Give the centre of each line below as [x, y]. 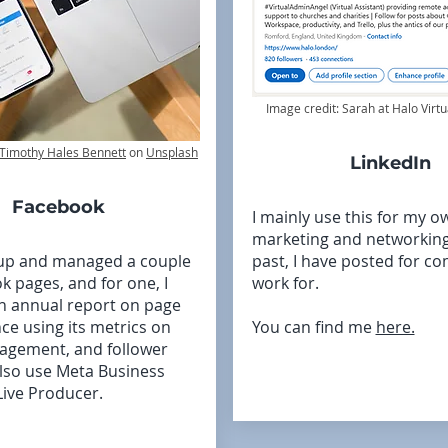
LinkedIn [390, 163]
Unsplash [172, 152]
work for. [285, 283]
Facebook [58, 207]
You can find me [313, 327]
